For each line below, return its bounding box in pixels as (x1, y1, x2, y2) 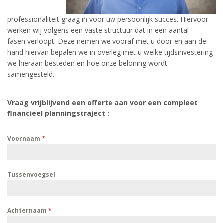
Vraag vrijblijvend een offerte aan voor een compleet (7, 98, 198, 107)
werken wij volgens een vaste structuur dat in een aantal (7, 25, 189, 35)
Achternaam (7, 206, 48, 215)
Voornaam (7, 134, 42, 143)
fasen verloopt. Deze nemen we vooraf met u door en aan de (7, 36, 206, 46)
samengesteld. (7, 69, 54, 79)
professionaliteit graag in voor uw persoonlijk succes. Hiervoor (7, 14, 208, 24)
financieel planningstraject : (7, 109, 109, 118)
